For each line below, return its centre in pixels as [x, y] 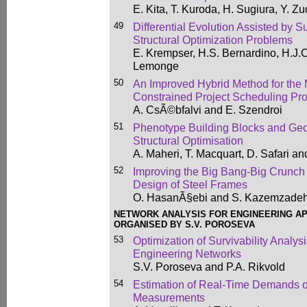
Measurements [169, 297]
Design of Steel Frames [190, 184]
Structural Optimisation [188, 140]
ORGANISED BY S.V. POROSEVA [184, 224]
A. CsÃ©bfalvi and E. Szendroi [208, 110]
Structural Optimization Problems [213, 40]
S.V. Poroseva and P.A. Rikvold [209, 267]
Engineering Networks [187, 254]
